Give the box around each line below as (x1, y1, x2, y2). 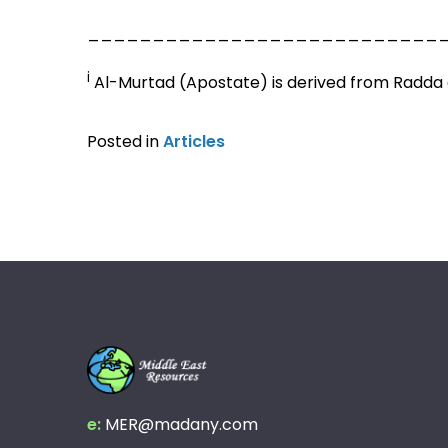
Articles (163, 129, 225, 153)
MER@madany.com (105, 412, 258, 436)
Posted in (87, 129, 163, 153)
